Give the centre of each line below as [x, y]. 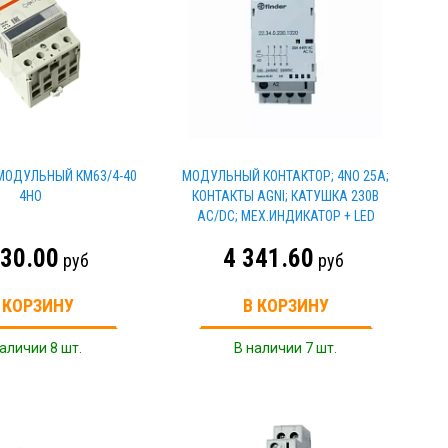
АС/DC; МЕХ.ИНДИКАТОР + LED [285, 216]
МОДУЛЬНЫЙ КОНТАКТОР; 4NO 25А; [286, 176]
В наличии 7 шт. [286, 348]
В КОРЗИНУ [285, 305]
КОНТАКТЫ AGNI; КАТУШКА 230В [286, 196]
